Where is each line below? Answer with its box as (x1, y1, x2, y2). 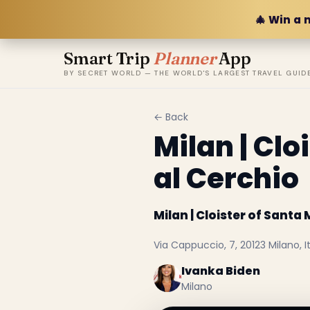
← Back (153, 110, 188, 124)
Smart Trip (64, 48, 154, 69)
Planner (153, 48, 216, 69)
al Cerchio (153, 159, 299, 198)
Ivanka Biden (181, 262, 260, 279)
